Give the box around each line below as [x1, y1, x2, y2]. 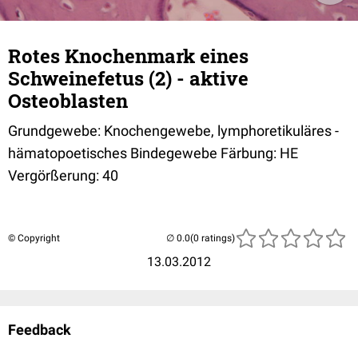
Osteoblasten [8, 88, 128, 113]
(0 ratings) [190, 233, 235, 244]
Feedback [8, 321, 71, 338]
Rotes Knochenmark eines [8, 43, 249, 69]
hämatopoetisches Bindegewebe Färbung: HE [8, 145, 298, 161]
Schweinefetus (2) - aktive [8, 66, 249, 91]
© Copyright [8, 233, 60, 244]
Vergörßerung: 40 [8, 167, 118, 184]
